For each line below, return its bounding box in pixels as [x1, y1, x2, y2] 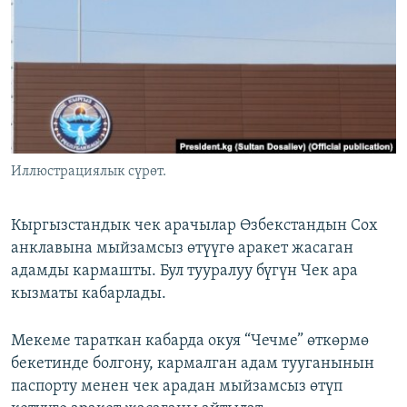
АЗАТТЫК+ [33, 43, 86, 56]
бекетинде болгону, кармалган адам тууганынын [11, 355, 374, 373]
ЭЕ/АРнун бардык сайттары [31, 130, 223, 148]
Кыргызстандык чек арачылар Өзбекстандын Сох [11, 217, 378, 235]
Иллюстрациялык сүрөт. [11, 164, 166, 180]
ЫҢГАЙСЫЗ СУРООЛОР [33, 75, 151, 89]
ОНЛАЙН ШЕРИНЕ [16, 8, 114, 22]
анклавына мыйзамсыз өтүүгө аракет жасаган [11, 240, 353, 258]
